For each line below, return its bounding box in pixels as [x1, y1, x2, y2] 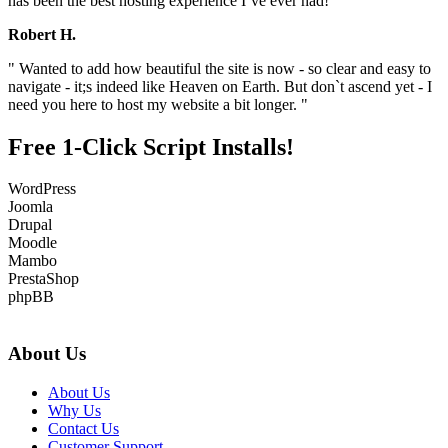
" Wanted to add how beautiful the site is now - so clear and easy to [8, 59, 431, 77]
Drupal [8, 216, 52, 234]
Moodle [8, 234, 57, 252]
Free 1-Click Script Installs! [8, 133, 294, 160]
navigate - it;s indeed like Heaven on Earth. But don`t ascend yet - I [8, 77, 432, 95]
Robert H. [8, 25, 76, 43]
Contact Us [48, 419, 119, 437]
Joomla [8, 198, 53, 216]
